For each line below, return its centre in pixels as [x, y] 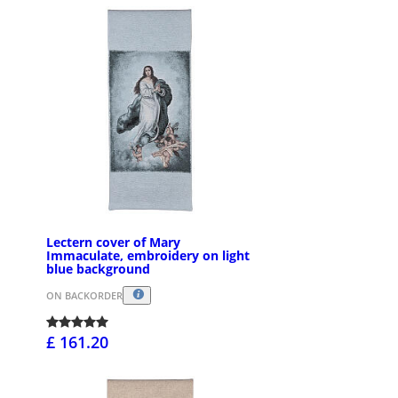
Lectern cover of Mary [113, 242]
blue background [98, 268]
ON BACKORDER [84, 295]
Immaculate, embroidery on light [148, 255]
